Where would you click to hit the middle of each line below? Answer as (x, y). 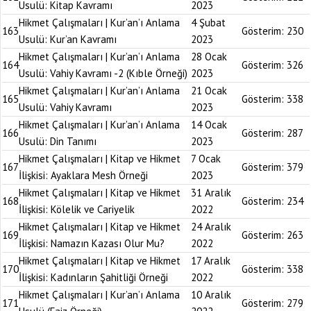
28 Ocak (209, 57)
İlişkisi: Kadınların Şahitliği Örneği (93, 277)
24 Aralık (211, 227)
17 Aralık (211, 261)
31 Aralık (211, 193)
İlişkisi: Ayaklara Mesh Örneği (83, 175)
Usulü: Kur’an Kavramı (68, 39)
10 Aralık (211, 295)
